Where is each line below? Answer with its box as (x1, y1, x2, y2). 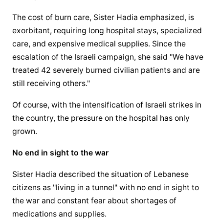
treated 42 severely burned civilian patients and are (12, 66, 200, 75)
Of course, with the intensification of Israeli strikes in (12, 100, 202, 110)
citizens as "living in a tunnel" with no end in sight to (12, 182, 199, 192)
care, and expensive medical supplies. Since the (12, 39, 186, 49)
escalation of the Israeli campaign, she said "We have (12, 52, 204, 62)
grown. (12, 127, 38, 136)
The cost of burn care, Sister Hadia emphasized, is (12, 13, 195, 22)
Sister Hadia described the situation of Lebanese (12, 169, 189, 179)
